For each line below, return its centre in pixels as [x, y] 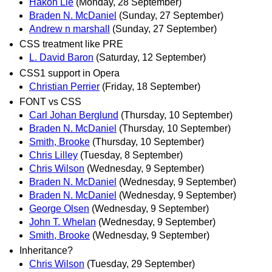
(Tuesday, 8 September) [131, 155]
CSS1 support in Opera [70, 73]
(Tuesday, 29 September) [141, 263]
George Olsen [59, 208]
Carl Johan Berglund [74, 115]
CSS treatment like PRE [71, 44]
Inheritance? [46, 250]
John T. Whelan [63, 222]
